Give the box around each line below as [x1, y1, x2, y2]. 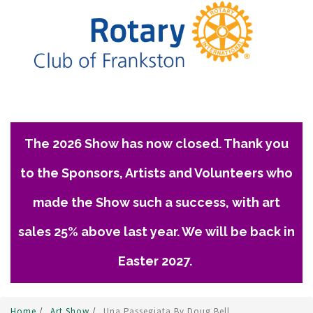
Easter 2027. [118, 254, 195, 269]
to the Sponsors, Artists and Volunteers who [20, 166, 293, 181]
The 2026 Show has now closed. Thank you [24, 136, 289, 152]
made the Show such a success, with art [33, 195, 280, 210]
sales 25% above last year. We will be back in [18, 224, 295, 240]
